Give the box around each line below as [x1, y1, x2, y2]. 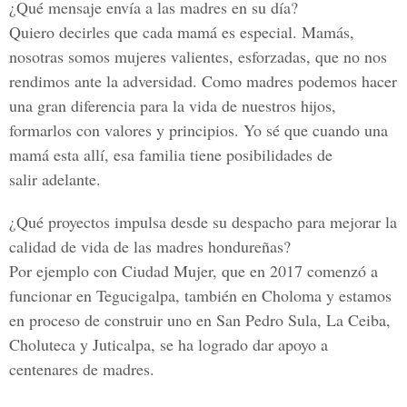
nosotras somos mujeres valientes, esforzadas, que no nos [9, 45, 387, 67]
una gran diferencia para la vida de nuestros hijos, [9, 94, 336, 116]
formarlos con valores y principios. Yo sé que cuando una [9, 119, 388, 141]
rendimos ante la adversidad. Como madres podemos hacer [9, 70, 397, 92]
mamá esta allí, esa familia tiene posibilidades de [9, 144, 333, 165]
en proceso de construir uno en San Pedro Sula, [9, 309, 326, 331]
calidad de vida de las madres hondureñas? [9, 235, 291, 257]
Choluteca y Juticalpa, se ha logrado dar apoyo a [9, 333, 328, 355]
